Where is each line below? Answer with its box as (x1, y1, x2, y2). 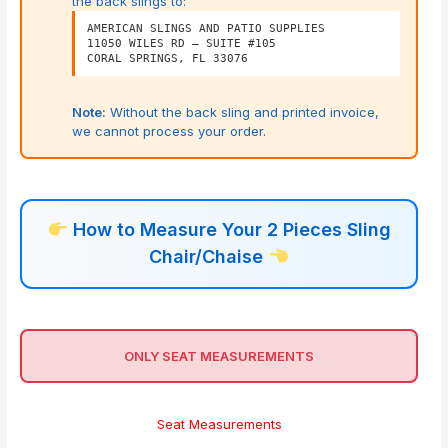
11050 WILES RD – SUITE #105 (87, 37, 277, 50)
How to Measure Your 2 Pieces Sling (67, 219, 391, 241)
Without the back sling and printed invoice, (106, 104, 380, 121)
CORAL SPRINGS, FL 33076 (87, 52, 249, 65)
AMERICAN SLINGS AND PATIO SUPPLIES (87, 22, 326, 35)
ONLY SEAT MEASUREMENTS (124, 348, 314, 365)
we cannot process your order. (72, 123, 267, 140)
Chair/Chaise (149, 246, 269, 268)
